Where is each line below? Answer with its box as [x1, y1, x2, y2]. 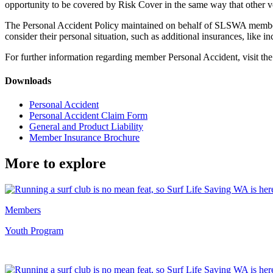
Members [5, 205, 41, 216]
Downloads [5, 75, 51, 86]
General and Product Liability [29, 121, 143, 132]
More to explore [5, 155, 106, 172]
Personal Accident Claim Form [29, 110, 147, 121]
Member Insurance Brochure [29, 132, 140, 143]
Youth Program [5, 225, 63, 236]
